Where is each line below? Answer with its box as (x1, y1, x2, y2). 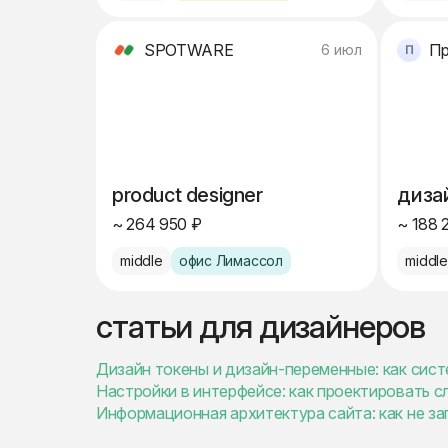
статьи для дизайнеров (96, 307, 425, 346)
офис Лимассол (178, 252, 284, 269)
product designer (112, 183, 263, 207)
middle (120, 252, 163, 269)
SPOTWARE (144, 40, 234, 60)
